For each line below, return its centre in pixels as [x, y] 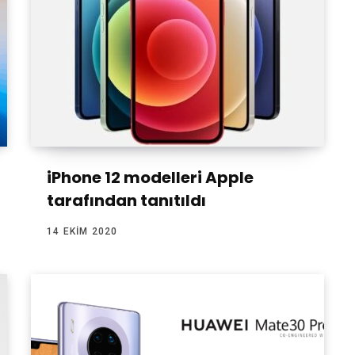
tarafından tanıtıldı [126, 201]
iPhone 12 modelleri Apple [150, 178]
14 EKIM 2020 [82, 232]
